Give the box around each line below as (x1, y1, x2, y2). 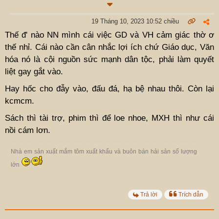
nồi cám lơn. (5, 125, 50, 135)
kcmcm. (5, 96, 34, 106)
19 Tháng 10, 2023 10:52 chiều (91, 17, 179, 25)
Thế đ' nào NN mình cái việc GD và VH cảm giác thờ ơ (5, 30, 214, 40)
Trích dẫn (178, 191, 203, 198)
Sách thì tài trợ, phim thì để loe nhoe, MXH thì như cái (5, 113, 214, 123)
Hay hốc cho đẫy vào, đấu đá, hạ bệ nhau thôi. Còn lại (5, 84, 214, 93)
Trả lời (140, 191, 157, 198)
